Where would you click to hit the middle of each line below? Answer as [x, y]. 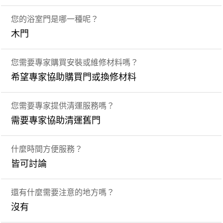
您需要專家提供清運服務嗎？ [63, 106]
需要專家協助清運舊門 [56, 121]
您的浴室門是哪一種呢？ [55, 19]
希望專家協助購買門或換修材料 [74, 77]
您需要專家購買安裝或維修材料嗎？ [75, 62]
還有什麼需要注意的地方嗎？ [63, 192]
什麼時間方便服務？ [47, 149]
